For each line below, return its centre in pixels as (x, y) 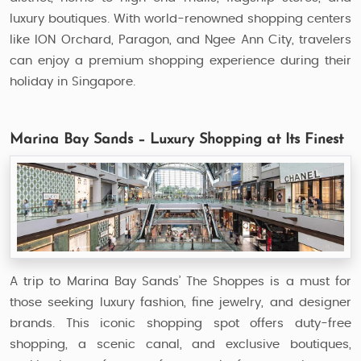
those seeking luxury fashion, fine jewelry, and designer (180, 303)
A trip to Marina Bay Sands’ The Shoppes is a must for (180, 282)
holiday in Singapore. (73, 81)
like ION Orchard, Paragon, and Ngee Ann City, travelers (180, 39)
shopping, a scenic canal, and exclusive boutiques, (180, 345)
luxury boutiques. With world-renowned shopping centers (180, 19)
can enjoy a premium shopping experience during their (180, 60)
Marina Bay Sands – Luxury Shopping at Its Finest (176, 139)
